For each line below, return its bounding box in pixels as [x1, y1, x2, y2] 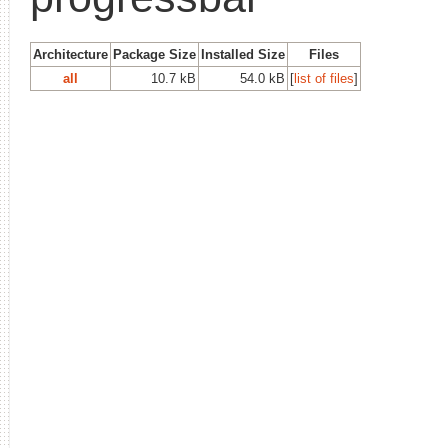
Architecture [33, 46, 108, 62]
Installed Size [201, 46, 285, 62]
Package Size [113, 46, 196, 62]
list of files [294, 70, 354, 86]
